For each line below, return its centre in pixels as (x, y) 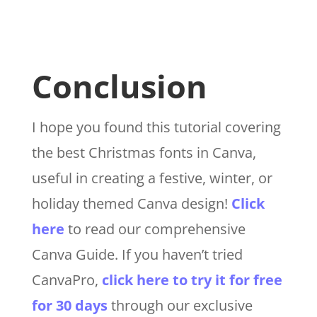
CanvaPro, (67, 280)
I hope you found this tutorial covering (156, 127)
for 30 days (69, 306)
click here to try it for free (192, 280)
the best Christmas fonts (114, 153)
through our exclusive (180, 306)
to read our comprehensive (155, 229)
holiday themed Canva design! (131, 204)
